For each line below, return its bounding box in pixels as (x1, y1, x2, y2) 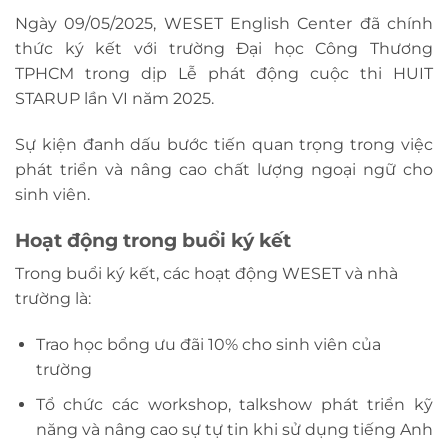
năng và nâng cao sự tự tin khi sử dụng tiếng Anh (35, 419, 433, 439)
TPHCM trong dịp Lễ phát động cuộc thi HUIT (15, 64, 433, 84)
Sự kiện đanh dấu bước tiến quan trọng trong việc (15, 134, 433, 154)
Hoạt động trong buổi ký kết (15, 227, 291, 252)
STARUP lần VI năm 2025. (15, 89, 214, 109)
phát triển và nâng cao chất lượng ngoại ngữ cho (15, 159, 433, 179)
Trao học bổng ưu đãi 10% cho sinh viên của (35, 335, 381, 355)
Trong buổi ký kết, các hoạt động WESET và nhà (15, 264, 398, 284)
